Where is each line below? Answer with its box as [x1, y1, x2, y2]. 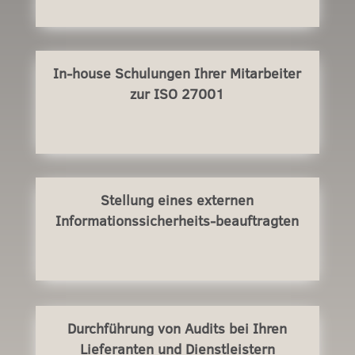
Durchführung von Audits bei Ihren [67, 318, 288, 338]
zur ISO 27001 [130, 83, 225, 104]
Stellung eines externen [101, 189, 254, 210]
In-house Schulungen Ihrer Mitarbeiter [53, 63, 302, 83]
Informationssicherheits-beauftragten [55, 210, 300, 231]
